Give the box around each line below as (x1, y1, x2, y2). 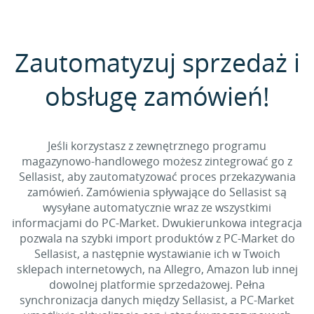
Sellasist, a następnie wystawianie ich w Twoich (34, 246, 280, 261)
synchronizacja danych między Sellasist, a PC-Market (20, 292, 294, 308)
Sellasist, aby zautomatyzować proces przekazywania (18, 169, 296, 184)
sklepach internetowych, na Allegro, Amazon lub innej (16, 261, 298, 277)
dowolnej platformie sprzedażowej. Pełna (49, 277, 265, 292)
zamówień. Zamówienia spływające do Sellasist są (27, 184, 287, 200)
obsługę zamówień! (44, 79, 270, 113)
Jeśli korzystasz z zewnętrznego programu (48, 138, 266, 153)
